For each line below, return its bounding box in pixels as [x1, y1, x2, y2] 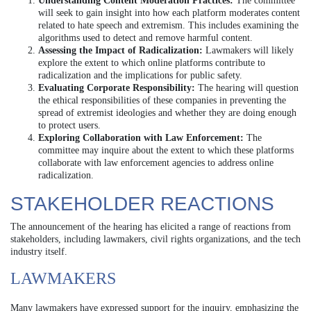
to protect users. [38, 119, 101, 131]
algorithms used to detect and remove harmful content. [38, 32, 253, 43]
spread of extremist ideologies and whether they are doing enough [38, 107, 296, 118]
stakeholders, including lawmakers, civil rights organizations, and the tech [10, 233, 301, 244]
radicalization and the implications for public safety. [38, 69, 242, 81]
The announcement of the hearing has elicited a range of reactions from [10, 221, 291, 232]
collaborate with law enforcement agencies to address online [38, 157, 274, 168]
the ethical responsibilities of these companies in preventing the [38, 94, 286, 106]
